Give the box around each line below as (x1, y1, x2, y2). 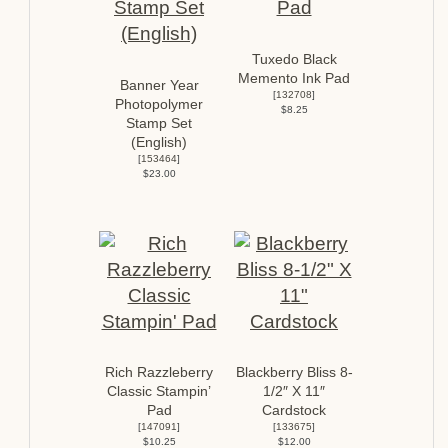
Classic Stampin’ (107, 384, 211, 400)
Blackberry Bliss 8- (235, 365, 353, 381)
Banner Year (119, 77, 199, 93)
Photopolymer (115, 96, 203, 112)
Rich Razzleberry (105, 365, 213, 381)
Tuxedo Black (251, 51, 337, 67)
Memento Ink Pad (238, 70, 350, 86)
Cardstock (262, 403, 326, 419)
